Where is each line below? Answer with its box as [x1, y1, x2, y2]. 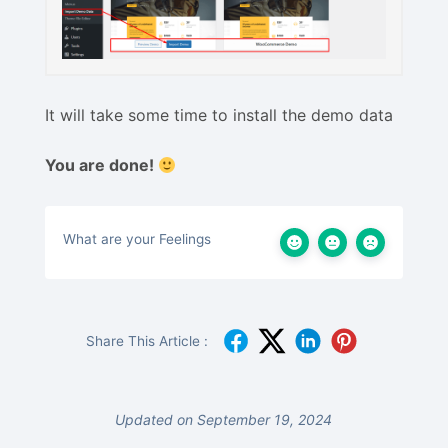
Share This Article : [85, 332, 208, 349]
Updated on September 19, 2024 [115, 410, 333, 428]
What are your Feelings [63, 230, 211, 247]
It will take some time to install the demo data [45, 104, 393, 125]
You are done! [45, 154, 158, 175]
